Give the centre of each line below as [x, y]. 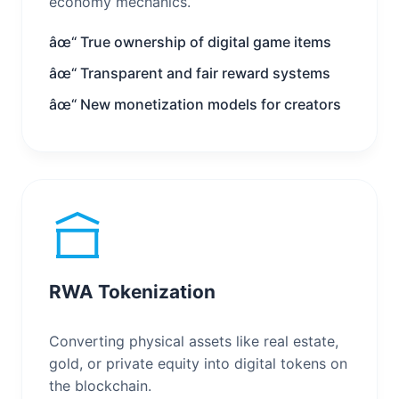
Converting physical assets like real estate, [194, 341]
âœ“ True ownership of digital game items [190, 41]
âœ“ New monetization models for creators [195, 104]
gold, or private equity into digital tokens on [198, 363]
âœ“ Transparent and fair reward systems [190, 73]
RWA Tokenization [132, 291]
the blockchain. [100, 385]
